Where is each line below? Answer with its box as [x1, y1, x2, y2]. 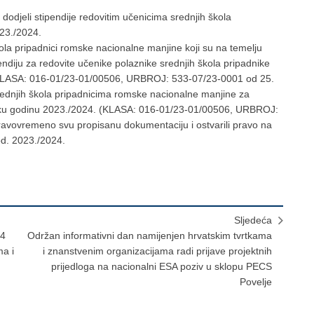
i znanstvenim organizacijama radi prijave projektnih [43, 245, 272, 257]
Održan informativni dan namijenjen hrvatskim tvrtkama [27, 230, 272, 241]
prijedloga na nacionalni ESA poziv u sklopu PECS [51, 261, 272, 272]
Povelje [240, 276, 272, 287]
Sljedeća [234, 214, 272, 226]
